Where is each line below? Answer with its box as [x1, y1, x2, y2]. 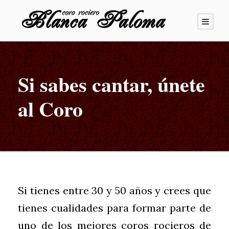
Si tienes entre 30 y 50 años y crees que [18, 184, 211, 197]
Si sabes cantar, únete [18, 69, 205, 99]
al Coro [18, 94, 83, 124]
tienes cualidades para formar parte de [18, 201, 211, 214]
